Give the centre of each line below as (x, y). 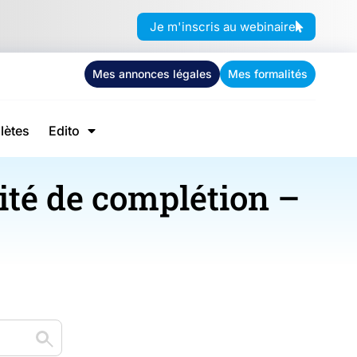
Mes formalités (268, 74)
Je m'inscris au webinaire (223, 26)
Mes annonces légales (152, 74)
